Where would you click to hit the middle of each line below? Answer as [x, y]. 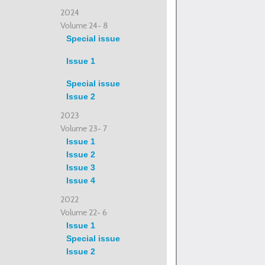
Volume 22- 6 [84, 212]
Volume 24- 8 [84, 25]
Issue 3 [81, 167]
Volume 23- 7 [84, 128]
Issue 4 [81, 180]
